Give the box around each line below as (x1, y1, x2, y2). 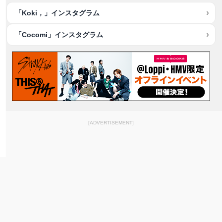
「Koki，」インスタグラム (15, 9, 100, 17)
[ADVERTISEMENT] (88, 120, 134, 125)
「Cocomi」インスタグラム (15, 31, 104, 39)
